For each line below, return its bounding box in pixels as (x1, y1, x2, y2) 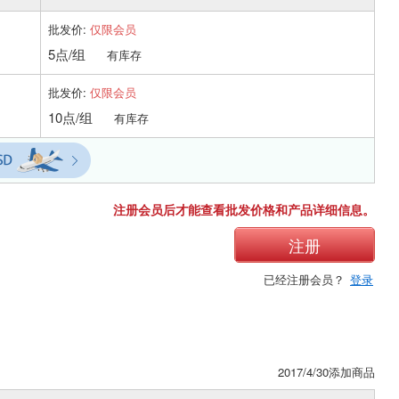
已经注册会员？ (264, 270, 348, 288)
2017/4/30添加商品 (278, 362, 375, 380)
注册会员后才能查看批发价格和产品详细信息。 (113, 199, 375, 218)
